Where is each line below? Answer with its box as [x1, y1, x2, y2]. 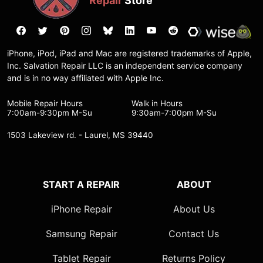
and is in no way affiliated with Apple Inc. [7, 73, 164, 83]
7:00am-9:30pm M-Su [7, 108, 92, 117]
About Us [173, 203, 215, 215]
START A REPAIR [43, 178, 120, 190]
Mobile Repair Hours [7, 99, 83, 108]
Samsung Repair [45, 227, 117, 240]
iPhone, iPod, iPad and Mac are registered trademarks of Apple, [7, 48, 252, 58]
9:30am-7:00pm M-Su [131, 108, 217, 117]
